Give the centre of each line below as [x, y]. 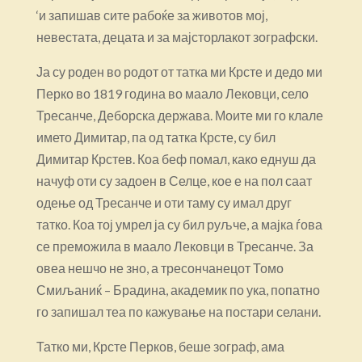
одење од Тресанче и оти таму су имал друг [164, 202]
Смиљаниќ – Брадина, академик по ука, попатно [178, 289]
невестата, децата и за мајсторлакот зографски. [177, 36]
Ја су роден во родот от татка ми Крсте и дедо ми [179, 71]
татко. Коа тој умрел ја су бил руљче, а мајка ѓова [179, 224]
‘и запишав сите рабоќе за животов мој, [152, 15]
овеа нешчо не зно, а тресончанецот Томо [160, 267]
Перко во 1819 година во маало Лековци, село [172, 93]
